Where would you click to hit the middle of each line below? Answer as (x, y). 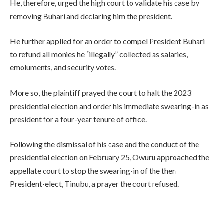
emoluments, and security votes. (63, 67)
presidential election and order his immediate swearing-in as (109, 106)
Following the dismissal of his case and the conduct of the (104, 144)
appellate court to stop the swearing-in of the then (93, 171)
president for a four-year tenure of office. (78, 119)
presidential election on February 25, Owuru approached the (109, 157)
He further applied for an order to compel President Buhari (107, 41)
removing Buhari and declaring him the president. (91, 16)
